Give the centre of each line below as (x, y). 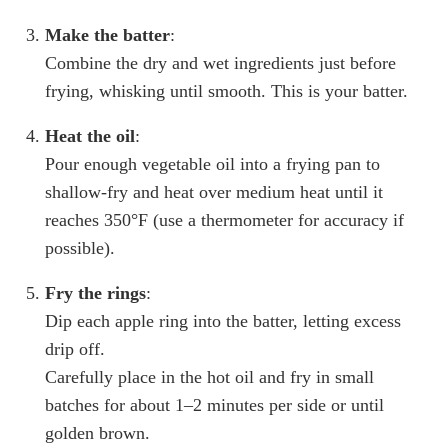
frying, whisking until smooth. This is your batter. (226, 91)
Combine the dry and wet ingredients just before (220, 63)
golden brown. (97, 433)
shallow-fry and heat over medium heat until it (214, 192)
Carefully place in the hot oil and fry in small (209, 377)
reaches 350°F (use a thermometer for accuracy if (224, 220)
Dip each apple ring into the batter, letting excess (223, 321)
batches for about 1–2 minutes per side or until (214, 405)
